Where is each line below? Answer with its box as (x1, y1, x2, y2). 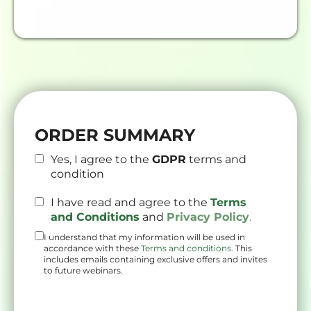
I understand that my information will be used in (44, 232, 245, 242)
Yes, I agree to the (51, 153, 152, 166)
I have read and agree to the (51, 196, 210, 209)
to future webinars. (44, 265, 123, 276)
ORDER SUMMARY (35, 125, 195, 145)
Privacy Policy (167, 210, 249, 224)
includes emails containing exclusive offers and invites (44, 254, 267, 264)
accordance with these (44, 243, 141, 253)
